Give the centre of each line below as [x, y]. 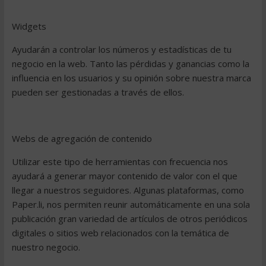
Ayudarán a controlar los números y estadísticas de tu [121, 49]
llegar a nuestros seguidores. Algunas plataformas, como [128, 190]
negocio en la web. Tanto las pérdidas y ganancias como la [130, 64]
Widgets [29, 26]
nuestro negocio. [46, 247]
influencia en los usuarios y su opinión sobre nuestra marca [131, 78]
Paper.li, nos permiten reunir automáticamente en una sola [131, 204]
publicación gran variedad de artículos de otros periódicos [129, 218]
